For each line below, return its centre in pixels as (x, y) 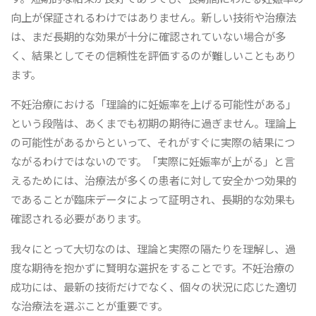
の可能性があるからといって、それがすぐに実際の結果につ (153, 142)
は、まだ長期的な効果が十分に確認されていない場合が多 (148, 36)
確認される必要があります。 (79, 218)
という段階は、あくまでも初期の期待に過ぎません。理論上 (154, 123)
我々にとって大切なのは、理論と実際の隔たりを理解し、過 (153, 248)
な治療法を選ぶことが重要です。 (90, 305)
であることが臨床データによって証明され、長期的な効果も (153, 199)
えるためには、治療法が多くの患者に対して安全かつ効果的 (154, 180)
